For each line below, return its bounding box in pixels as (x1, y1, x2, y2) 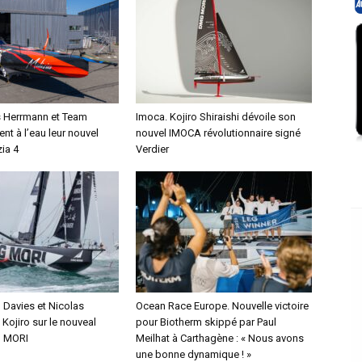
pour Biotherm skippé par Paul (136, 316, 276, 328)
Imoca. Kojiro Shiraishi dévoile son (136, 111, 296, 123)
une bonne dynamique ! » (136, 348, 251, 360)
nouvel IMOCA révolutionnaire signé (136, 127, 301, 139)
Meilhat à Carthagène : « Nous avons (136, 332, 304, 344)
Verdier (136, 143, 169, 155)
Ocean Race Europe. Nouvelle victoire (136, 300, 309, 312)
